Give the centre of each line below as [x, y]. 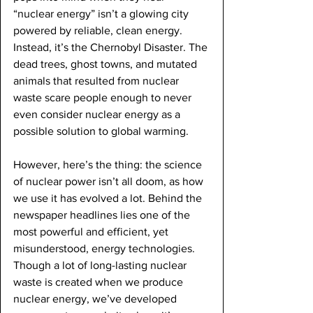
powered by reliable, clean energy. [99, 30]
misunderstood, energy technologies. [105, 248]
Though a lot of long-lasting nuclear [101, 265]
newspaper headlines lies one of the [103, 214]
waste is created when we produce [100, 282]
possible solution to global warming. [101, 131]
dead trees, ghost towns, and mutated [107, 64]
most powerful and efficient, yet [92, 231]
